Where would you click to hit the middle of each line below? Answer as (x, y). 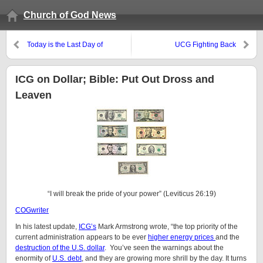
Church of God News (70, 15)
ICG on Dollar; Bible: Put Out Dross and (115, 79)
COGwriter (32, 210)
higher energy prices (182, 237)
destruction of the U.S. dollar (60, 248)
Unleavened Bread (57, 55)
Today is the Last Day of (65, 45)
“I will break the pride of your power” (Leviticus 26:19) (131, 194)
